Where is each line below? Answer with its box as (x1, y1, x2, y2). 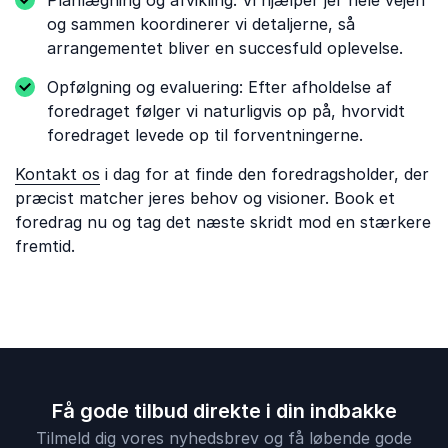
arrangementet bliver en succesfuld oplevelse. (47, 38, 403, 58)
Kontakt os (15, 164, 100, 184)
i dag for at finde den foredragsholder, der (100, 164, 429, 184)
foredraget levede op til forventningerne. (47, 125, 363, 145)
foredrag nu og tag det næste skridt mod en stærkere (15, 212, 431, 232)
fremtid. (15, 236, 75, 256)
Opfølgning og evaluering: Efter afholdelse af (47, 77, 392, 97)
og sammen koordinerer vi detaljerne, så (47, 14, 355, 34)
